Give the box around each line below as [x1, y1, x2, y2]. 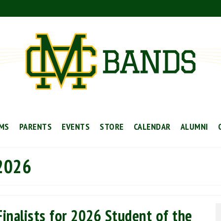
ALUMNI [180, 121, 208, 132]
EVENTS [62, 121, 90, 132]
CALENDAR [133, 121, 171, 132]
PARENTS [19, 121, 52, 132]
